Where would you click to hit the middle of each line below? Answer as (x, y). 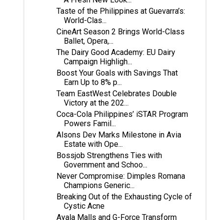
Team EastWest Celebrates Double (116, 93)
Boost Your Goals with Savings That (117, 73)
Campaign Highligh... (98, 61)
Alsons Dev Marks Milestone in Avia (119, 135)
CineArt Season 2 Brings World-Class (120, 31)
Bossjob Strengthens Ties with (109, 155)
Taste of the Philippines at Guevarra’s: (121, 11)
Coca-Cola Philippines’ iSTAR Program (122, 114)
